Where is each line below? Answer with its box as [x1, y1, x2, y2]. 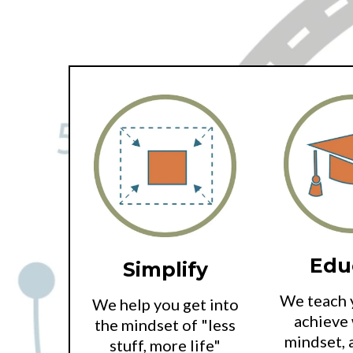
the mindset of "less [95, 315, 236, 334]
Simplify [122, 258, 208, 281]
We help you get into [91, 295, 239, 314]
